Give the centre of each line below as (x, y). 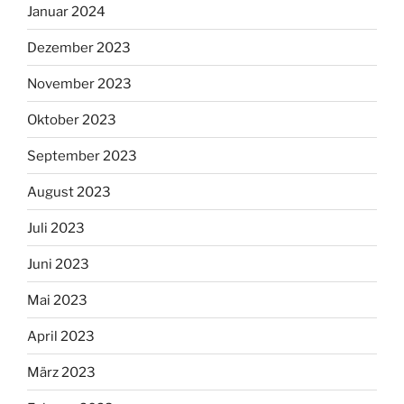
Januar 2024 (66, 11)
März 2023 (61, 372)
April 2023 (61, 336)
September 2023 (82, 156)
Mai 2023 (57, 300)
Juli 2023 (56, 228)
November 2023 (79, 83)
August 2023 (69, 192)
